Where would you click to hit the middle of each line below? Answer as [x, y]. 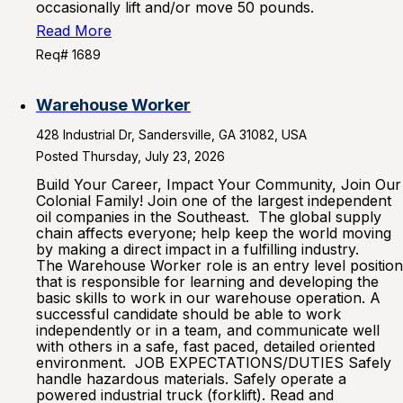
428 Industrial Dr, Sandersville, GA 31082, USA [171, 134]
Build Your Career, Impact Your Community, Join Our [219, 184]
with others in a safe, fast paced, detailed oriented [206, 346]
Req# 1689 [68, 54]
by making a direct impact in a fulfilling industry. [204, 249]
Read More [74, 31]
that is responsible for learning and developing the [207, 282]
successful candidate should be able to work [188, 314]
